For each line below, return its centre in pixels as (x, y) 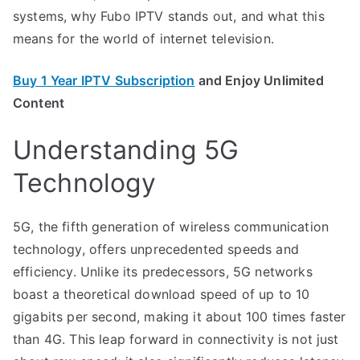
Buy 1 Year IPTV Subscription (104, 80)
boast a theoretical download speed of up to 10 (162, 294)
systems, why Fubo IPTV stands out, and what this (169, 16)
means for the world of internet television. (143, 38)
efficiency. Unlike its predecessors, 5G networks (163, 271)
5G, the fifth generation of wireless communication (171, 226)
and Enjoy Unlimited (259, 80)
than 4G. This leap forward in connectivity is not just (176, 339)
